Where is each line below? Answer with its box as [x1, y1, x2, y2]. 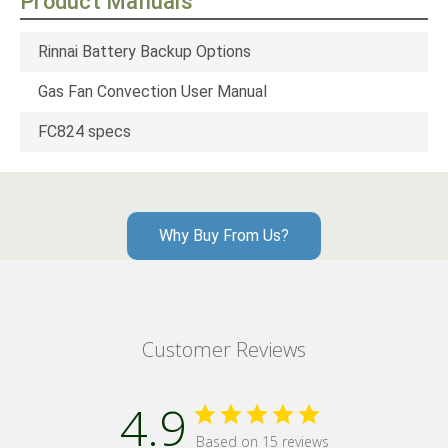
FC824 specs [38, 122, 131, 142]
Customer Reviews [142, 336, 306, 364]
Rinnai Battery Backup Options [38, 42, 251, 62]
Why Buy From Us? [159, 226, 289, 246]
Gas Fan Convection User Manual [38, 82, 267, 102]
